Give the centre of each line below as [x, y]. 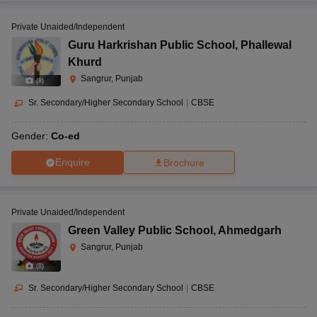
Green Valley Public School [140, 230]
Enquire [72, 162]
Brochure [184, 162]
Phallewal [266, 45]
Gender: [31, 136]
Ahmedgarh [250, 230]
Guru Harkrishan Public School [151, 45]
